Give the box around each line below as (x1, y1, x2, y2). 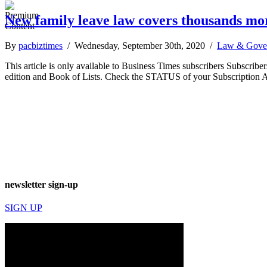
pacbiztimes (18, 40, 63, 51)
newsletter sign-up (5, 179, 78, 190)
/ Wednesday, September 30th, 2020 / (63, 40, 217, 51)
